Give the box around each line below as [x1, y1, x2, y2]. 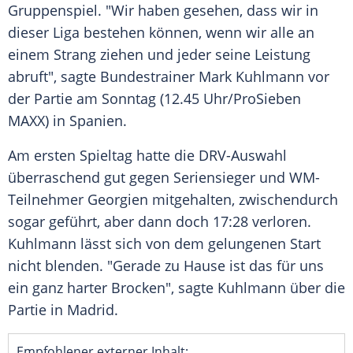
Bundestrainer [100, 67, 195, 87]
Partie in [8, 300, 67, 320]
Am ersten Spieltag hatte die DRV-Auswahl [8, 146, 287, 165]
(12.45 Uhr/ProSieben [156, 89, 301, 109]
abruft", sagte [8, 67, 100, 87]
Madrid [67, 300, 114, 320]
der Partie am [8, 89, 102, 109]
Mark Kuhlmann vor [195, 67, 329, 87]
